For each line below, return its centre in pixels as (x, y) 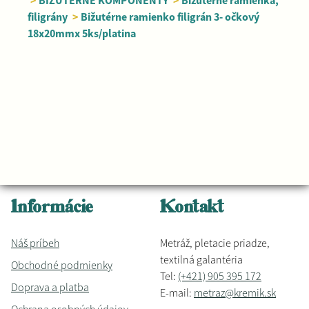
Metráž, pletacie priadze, (215, 243)
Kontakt (192, 209)
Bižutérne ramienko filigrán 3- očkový (170, 17)
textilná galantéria (201, 260)
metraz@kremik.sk (235, 293)
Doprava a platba (50, 287)
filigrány (48, 17)
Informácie (52, 209)
